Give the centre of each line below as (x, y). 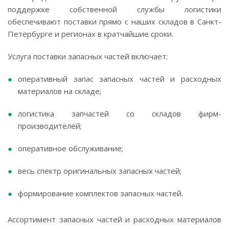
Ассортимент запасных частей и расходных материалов (114, 219)
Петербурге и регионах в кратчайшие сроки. (90, 34)
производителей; (50, 126)
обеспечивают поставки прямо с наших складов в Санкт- (114, 21)
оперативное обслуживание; (71, 148)
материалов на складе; (60, 91)
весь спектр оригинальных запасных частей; (100, 171)
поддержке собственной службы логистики (114, 9)
